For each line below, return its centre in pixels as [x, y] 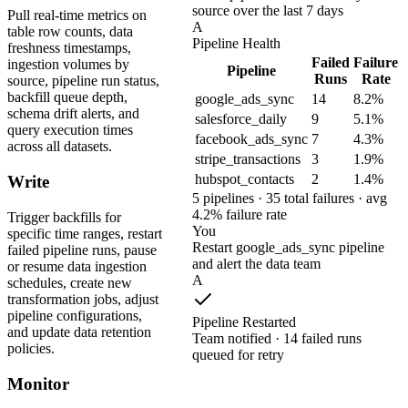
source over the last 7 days [268, 10]
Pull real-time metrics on [77, 15]
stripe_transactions [248, 158]
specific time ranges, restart [85, 233]
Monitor [38, 383]
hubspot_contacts [245, 178]
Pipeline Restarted [244, 321]
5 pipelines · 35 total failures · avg [290, 198]
